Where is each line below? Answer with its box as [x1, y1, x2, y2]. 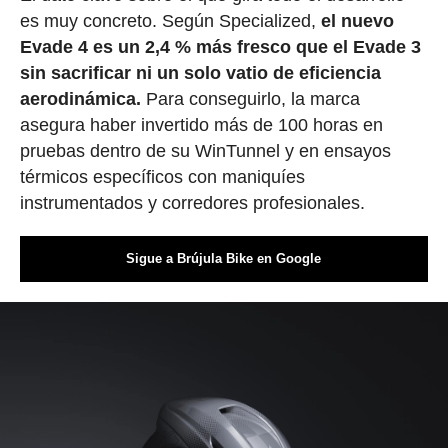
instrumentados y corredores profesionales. [19, 193, 365, 214]
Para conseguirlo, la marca [140, 89, 360, 110]
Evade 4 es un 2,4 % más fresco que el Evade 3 [19, 37, 421, 58]
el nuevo [320, 11, 394, 32]
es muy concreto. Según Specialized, [19, 11, 321, 32]
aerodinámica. [19, 89, 141, 110]
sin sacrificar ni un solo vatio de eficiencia [19, 63, 381, 84]
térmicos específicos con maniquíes [19, 167, 305, 188]
